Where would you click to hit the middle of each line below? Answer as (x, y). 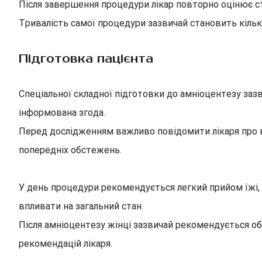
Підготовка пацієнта (86, 59)
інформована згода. (62, 113)
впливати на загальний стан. (81, 206)
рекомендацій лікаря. (65, 244)
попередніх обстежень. (70, 150)
